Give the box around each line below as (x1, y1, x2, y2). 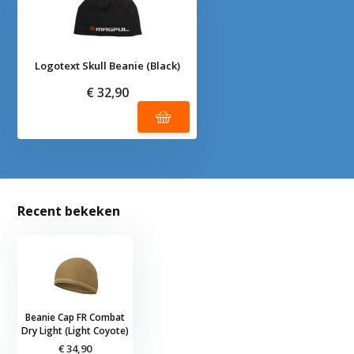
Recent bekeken (17, 202, 121, 220)
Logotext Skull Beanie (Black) (34, 58, 180, 73)
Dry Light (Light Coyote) (21, 324, 130, 338)
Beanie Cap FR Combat (25, 311, 126, 325)
